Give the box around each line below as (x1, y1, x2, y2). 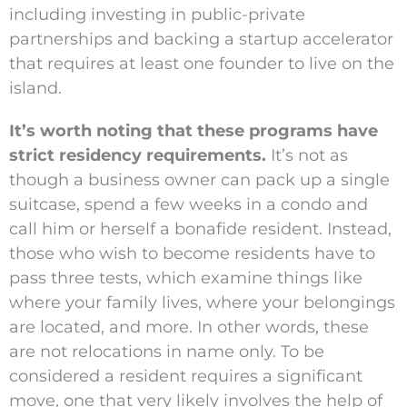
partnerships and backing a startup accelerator (9, 29, 393, 50)
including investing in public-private (9, 5, 305, 25)
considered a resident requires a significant (9, 366, 362, 387)
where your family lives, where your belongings (9, 293, 395, 313)
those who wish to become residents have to (9, 243, 375, 264)
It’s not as (266, 145, 348, 166)
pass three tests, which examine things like (9, 268, 362, 289)
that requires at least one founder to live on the (9, 54, 394, 74)
